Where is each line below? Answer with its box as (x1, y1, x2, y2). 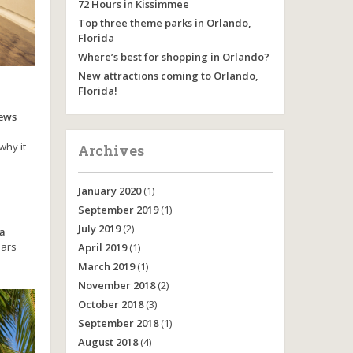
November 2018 (77, 278, 155, 292)
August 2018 (77, 335, 138, 349)
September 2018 (77, 316, 158, 330)
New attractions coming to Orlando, (77, 69, 258, 83)
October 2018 (77, 297, 143, 311)
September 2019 (77, 203, 158, 217)
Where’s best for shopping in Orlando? (77, 50, 269, 64)
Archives (77, 141, 144, 160)
